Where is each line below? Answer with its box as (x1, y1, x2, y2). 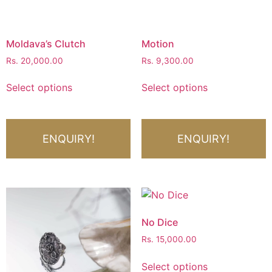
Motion (141, 37, 174, 50)
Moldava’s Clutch (6, 37, 86, 50)
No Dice (141, 216, 178, 229)
